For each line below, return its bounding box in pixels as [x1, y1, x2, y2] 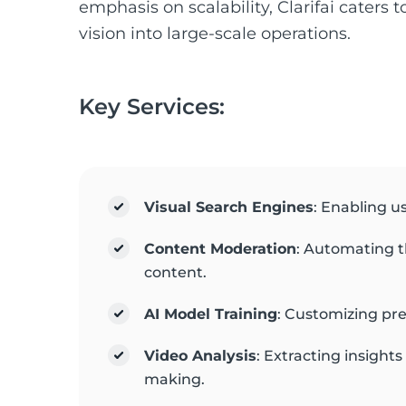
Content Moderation [144, 240, 296, 257]
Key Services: [79, 93, 225, 120]
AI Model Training [144, 305, 277, 323]
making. [144, 371, 205, 388]
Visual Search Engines [144, 198, 314, 216]
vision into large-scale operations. [79, 24, 351, 43]
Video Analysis [144, 347, 256, 364]
